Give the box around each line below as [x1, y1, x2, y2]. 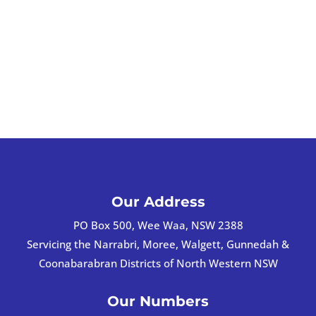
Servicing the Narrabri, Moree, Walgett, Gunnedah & [27, 236, 289, 251]
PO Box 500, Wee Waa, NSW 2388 [73, 217, 243, 232]
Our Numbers [107, 292, 209, 310]
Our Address [111, 193, 205, 210]
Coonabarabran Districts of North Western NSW [38, 255, 278, 270]
